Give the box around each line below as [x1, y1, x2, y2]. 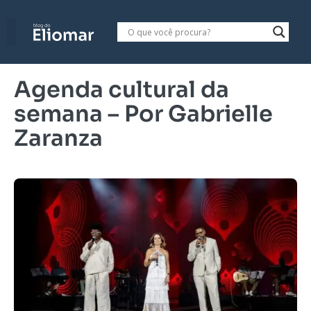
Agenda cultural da [14, 76, 229, 103]
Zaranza [14, 124, 103, 152]
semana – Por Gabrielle [14, 100, 273, 128]
